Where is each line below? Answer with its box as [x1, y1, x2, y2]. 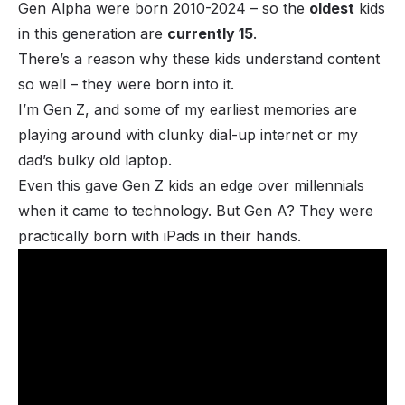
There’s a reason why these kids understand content [18, 50, 380, 69]
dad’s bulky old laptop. [18, 151, 172, 170]
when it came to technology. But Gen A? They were [18, 202, 373, 221]
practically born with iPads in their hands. [18, 227, 306, 246]
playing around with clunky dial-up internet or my [18, 126, 358, 145]
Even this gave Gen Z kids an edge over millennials [18, 176, 364, 195]
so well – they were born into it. [18, 75, 234, 94]
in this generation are [18, 24, 167, 43]
